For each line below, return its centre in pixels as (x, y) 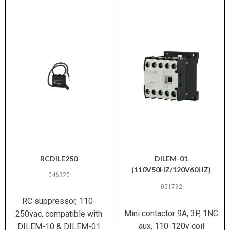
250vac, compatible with (59, 214)
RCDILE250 (59, 158)
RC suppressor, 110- (59, 201)
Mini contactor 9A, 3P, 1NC (171, 213)
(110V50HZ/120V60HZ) (171, 170)
